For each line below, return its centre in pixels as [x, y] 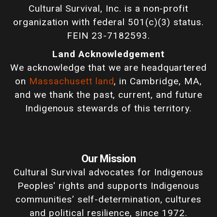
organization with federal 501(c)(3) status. [108, 22]
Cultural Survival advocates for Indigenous [108, 172]
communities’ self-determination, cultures [108, 200]
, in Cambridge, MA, [158, 81]
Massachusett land [72, 81]
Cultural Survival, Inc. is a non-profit [108, 9]
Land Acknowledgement [108, 54]
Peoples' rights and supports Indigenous [108, 186]
